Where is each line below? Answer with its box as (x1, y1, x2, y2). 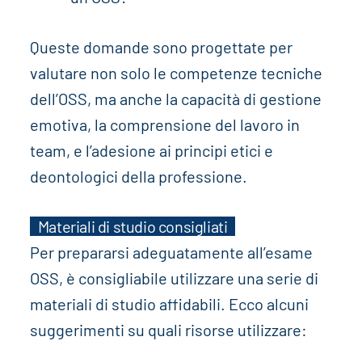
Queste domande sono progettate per (29, 37, 293, 57)
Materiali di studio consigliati (37, 217, 228, 237)
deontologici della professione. (29, 166, 247, 187)
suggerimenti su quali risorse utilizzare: (29, 320, 307, 340)
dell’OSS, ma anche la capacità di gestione (29, 89, 322, 109)
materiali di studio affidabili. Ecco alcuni (29, 294, 309, 314)
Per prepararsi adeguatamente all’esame (29, 242, 313, 263)
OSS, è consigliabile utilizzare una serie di (29, 268, 318, 288)
